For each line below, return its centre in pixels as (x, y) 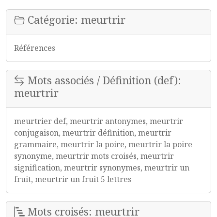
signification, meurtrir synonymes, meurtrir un (102, 168)
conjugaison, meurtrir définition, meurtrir (93, 133)
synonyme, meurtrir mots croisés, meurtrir (94, 156)
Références (35, 48)
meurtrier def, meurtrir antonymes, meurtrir (99, 121)
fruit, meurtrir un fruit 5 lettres (73, 179)
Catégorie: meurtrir (75, 20)
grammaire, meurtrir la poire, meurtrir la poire (103, 144)
